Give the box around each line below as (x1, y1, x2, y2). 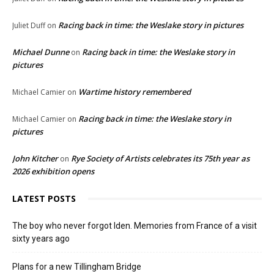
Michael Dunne (12, 46, 69, 58)
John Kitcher (12, 153, 58, 165)
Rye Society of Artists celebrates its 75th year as (71, 153, 250, 165)
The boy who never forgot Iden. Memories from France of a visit (12, 221, 257, 231)
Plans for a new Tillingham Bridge (12, 262, 141, 272)
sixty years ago (12, 234, 70, 244)
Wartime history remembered (78, 86, 191, 98)
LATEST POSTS (12, 193, 76, 205)
